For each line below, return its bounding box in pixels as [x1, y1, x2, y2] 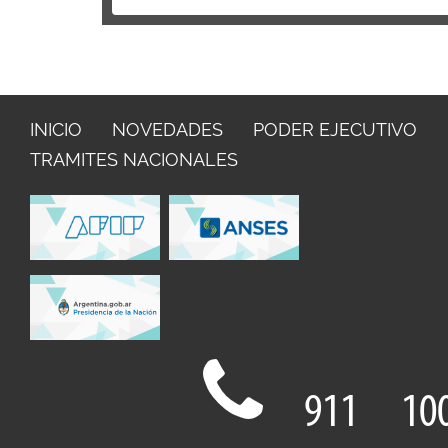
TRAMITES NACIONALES [30, 149, 238, 170]
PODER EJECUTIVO [253, 119, 417, 140]
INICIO [30, 119, 82, 140]
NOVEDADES [112, 119, 223, 140]
